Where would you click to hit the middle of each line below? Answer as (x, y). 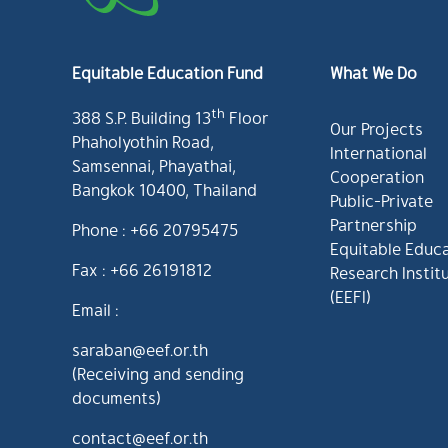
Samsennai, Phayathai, (153, 165)
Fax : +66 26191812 (141, 269)
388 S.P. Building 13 (141, 117)
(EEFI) (350, 296)
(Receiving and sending (157, 373)
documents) (116, 397)
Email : (95, 309)
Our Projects (376, 128)
